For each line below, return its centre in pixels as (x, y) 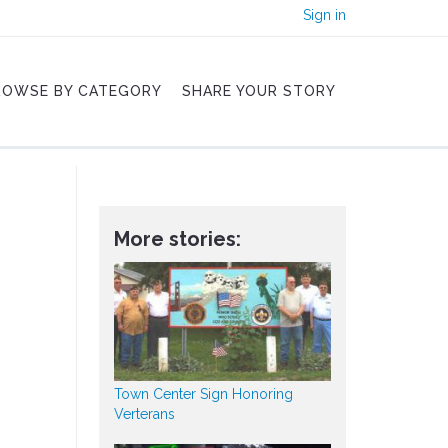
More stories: (177, 239)
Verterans (144, 414)
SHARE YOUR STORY (259, 91)
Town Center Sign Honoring (203, 394)
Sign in (324, 15)
